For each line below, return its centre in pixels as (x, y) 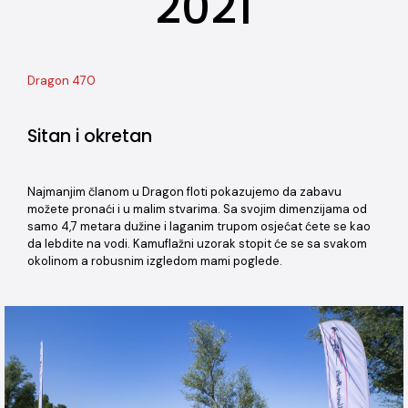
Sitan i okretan (90, 136)
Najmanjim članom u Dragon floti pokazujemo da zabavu (184, 192)
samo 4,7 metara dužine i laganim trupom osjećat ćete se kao (199, 226)
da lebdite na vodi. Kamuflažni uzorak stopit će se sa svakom (197, 244)
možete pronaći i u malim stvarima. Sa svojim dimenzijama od (197, 209)
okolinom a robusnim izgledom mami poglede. (155, 261)
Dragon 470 (61, 81)
